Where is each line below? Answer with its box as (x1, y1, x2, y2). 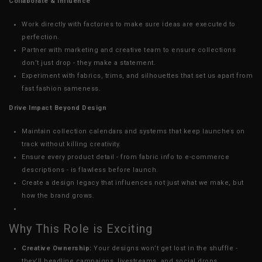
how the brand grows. (22, 191, 94, 199)
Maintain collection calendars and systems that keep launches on (22, 127, 245, 135)
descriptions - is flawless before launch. (22, 166, 158, 174)
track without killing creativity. (22, 140, 121, 148)
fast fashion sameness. (22, 84, 101, 92)
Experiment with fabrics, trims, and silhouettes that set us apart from (22, 71, 253, 80)
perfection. (22, 33, 60, 41)
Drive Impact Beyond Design (9, 104, 106, 112)
